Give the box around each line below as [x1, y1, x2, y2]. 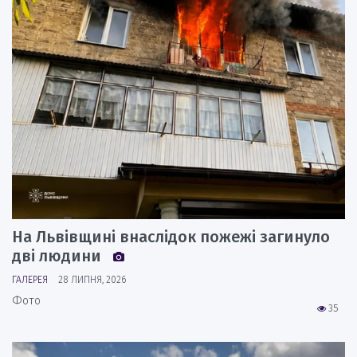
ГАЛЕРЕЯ [12, 274, 48, 286]
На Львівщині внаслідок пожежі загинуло [12, 227, 330, 247]
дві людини [12, 246, 105, 266]
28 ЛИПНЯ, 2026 [58, 274, 126, 286]
